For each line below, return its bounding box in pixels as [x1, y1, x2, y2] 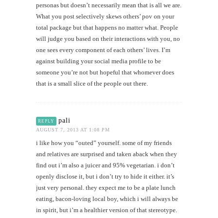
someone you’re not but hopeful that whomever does [36, 68, 174, 76]
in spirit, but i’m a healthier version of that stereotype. [36, 206, 177, 214]
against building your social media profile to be [36, 57, 161, 65]
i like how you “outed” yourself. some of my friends [36, 139, 172, 146]
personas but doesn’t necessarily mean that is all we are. [36, 1, 182, 9]
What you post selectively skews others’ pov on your [36, 12, 174, 20]
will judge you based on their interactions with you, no [36, 35, 180, 42]
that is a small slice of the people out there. [36, 79, 148, 87]
